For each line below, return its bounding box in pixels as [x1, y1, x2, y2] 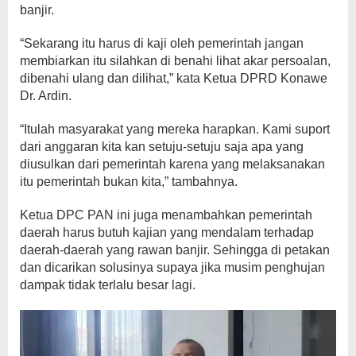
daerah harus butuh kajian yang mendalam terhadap [20, 226, 314, 240]
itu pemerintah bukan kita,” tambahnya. [20, 175, 238, 189]
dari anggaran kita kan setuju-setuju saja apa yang [20, 140, 304, 154]
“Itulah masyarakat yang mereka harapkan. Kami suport [20, 122, 330, 137]
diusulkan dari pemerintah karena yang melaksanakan [20, 157, 325, 172]
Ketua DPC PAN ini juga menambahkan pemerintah [20, 208, 312, 222]
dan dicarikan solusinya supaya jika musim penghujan [20, 261, 325, 275]
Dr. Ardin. [20, 89, 72, 103]
